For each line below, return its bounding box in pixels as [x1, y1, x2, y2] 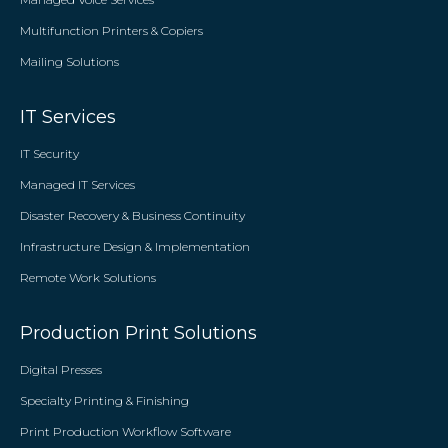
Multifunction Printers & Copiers [20, 23, 203, 38]
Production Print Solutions [20, 322, 257, 344]
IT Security [20, 146, 79, 161]
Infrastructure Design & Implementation [20, 239, 250, 254]
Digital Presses [20, 362, 102, 377]
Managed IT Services [20, 177, 135, 192]
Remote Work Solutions [20, 270, 156, 285]
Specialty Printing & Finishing [20, 393, 189, 408]
